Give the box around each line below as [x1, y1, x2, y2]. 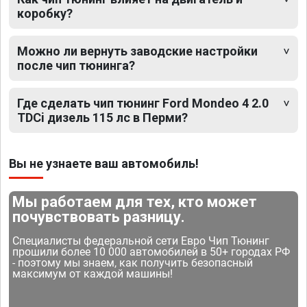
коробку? [17, 5, 73, 21]
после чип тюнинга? [17, 58, 135, 73]
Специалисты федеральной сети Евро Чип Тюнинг [12, 234, 270, 247]
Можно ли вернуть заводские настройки [17, 43, 258, 58]
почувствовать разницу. [12, 208, 186, 225]
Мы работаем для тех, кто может [12, 193, 258, 210]
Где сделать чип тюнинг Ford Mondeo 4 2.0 [17, 95, 269, 110]
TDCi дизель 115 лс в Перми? [17, 110, 188, 125]
